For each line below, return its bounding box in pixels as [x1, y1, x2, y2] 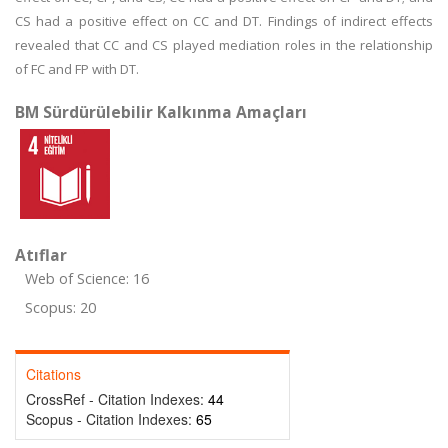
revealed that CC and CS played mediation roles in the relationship [15, 36, 433, 54]
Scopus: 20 [25, 298, 96, 317]
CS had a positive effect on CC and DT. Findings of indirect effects [15, 12, 433, 30]
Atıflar [15, 244, 67, 266]
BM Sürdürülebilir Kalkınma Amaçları [15, 101, 307, 123]
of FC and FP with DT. [15, 60, 139, 78]
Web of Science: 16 [25, 269, 149, 288]
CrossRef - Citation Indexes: [26, 389, 208, 409]
